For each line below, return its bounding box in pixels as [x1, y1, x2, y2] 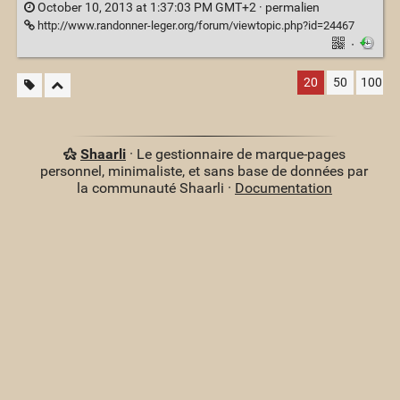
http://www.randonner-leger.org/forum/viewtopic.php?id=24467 [34, 19, 354, 33]
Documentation [234, 179, 332, 197]
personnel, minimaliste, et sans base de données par [40, 162, 369, 180]
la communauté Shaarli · [76, 179, 235, 197]
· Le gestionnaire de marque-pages [125, 146, 346, 163]
